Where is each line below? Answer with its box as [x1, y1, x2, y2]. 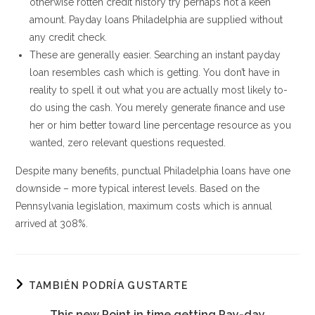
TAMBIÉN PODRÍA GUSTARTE [28, 280, 188, 291]
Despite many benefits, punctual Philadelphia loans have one [15, 165, 291, 176]
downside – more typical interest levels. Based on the [15, 183, 260, 194]
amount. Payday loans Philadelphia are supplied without [30, 14, 283, 25]
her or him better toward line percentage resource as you [30, 120, 292, 131]
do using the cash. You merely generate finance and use [30, 102, 285, 113]
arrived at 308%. [15, 218, 89, 229]
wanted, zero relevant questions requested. [30, 137, 226, 148]
